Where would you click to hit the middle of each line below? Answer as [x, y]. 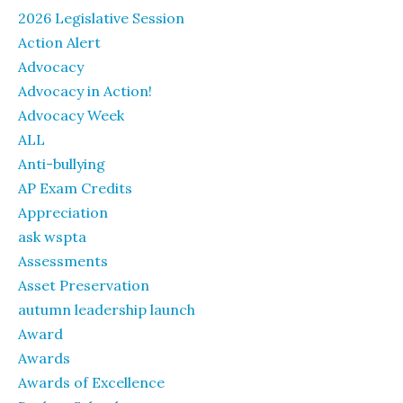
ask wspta [52, 236]
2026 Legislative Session [101, 18]
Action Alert [59, 42]
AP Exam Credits [75, 188]
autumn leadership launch [107, 309]
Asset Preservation [84, 285]
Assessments [63, 260]
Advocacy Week [71, 115]
